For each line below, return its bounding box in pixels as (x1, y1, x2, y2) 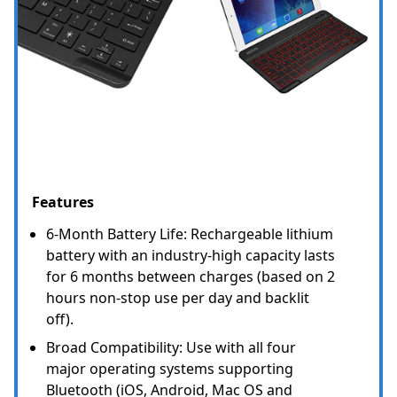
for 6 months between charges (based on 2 (46, 266, 335, 286)
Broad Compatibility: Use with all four (46, 337, 296, 357)
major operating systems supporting (46, 358, 293, 378)
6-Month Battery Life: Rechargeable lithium (46, 223, 333, 244)
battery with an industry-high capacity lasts (46, 245, 335, 265)
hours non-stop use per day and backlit (46, 287, 309, 307)
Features (32, 191, 94, 212)
